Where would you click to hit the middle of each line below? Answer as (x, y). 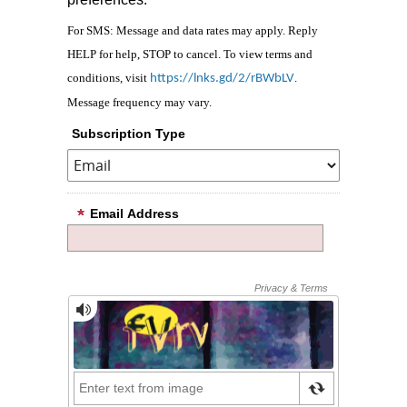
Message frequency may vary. (139, 103)
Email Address (134, 214)
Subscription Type (129, 134)
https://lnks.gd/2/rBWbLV (222, 79)
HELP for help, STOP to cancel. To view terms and (190, 55)
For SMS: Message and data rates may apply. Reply (193, 31)
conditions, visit (109, 78)
